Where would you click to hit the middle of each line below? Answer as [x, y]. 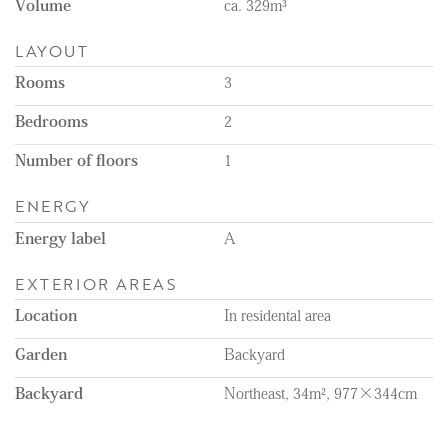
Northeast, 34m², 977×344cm [320, 393]
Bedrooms [51, 121]
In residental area [277, 315]
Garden [41, 354]
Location [46, 315]
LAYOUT [52, 50]
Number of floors [76, 160]
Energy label [60, 237]
